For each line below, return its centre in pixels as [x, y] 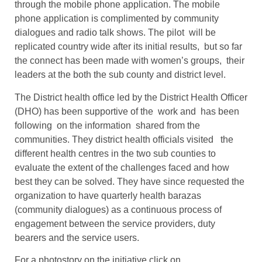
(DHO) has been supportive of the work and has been [127, 111]
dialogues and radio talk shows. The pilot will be [115, 33]
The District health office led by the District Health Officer [131, 97]
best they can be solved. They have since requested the [130, 181]
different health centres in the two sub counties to [115, 153]
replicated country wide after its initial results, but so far [130, 47]
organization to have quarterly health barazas [108, 195]
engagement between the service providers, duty [115, 223]
